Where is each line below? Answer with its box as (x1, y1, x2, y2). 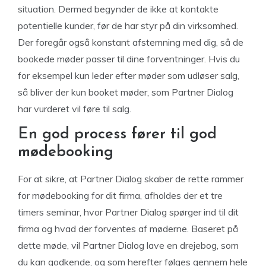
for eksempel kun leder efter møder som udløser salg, (18, 69, 239, 81)
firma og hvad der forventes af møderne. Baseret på (18, 223, 238, 235)
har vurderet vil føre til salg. (18, 103, 131, 115)
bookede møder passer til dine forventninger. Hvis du (18, 53, 240, 65)
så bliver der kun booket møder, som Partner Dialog (18, 86, 233, 98)
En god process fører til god (18, 126, 217, 142)
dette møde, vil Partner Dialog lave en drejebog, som (18, 239, 239, 251)
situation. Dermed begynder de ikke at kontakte (18, 3, 218, 15)
